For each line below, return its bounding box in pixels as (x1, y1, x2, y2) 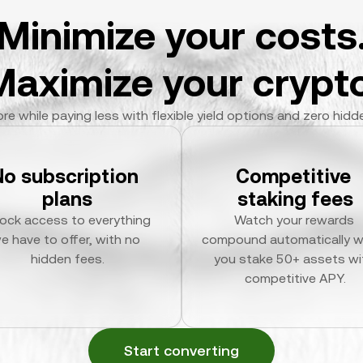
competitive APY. (245, 271, 347, 286)
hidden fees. (30, 251, 105, 267)
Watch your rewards (233, 212, 354, 228)
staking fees (237, 188, 354, 211)
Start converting (124, 342, 239, 359)
